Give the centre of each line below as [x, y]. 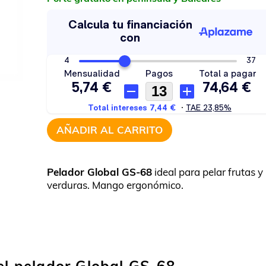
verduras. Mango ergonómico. [115, 185]
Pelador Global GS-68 [100, 172]
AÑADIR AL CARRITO [110, 130]
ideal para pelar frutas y [208, 172]
